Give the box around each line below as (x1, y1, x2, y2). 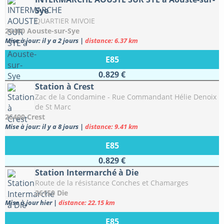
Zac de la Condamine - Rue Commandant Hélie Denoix (35, 92, 216, 101)
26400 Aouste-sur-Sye (5, 26, 79, 35)
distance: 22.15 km (58, 198, 115, 207)
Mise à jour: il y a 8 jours (5, 122, 80, 131)
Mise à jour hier (5, 198, 53, 207)
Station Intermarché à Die (35, 167, 138, 178)
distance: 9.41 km (85, 122, 138, 131)
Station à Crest (35, 81, 94, 92)
